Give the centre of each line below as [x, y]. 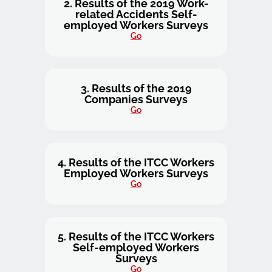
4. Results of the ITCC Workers [136, 162]
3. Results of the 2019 [136, 88]
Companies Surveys [136, 99]
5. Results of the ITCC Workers [136, 236]
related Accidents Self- [136, 14]
